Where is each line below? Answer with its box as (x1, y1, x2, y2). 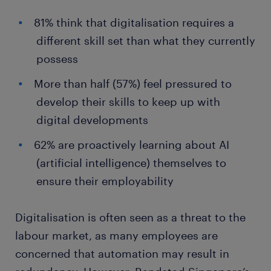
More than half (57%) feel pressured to (34, 77, 232, 90)
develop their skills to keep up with (36, 95, 220, 108)
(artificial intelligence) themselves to (36, 156, 226, 169)
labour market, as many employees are (15, 229, 218, 242)
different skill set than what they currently (36, 34, 255, 47)
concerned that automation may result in (15, 247, 229, 260)
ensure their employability (36, 174, 174, 188)
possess (36, 52, 78, 65)
